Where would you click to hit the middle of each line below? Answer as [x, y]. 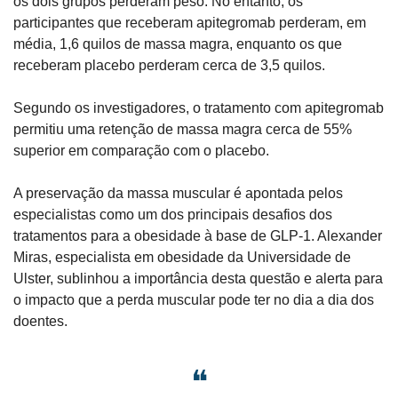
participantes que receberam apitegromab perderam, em [190, 23]
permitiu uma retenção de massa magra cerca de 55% [183, 130]
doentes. [40, 322]
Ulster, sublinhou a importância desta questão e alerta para [198, 279]
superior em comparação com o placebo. [141, 151]
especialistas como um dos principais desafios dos [173, 215]
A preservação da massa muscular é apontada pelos [178, 194]
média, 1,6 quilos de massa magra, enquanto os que [178, 44]
